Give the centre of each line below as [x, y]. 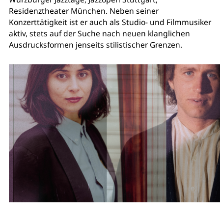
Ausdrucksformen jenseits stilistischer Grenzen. [95, 44]
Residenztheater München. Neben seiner [83, 11]
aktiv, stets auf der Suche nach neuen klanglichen [99, 33]
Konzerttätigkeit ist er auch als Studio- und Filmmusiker [110, 22]
